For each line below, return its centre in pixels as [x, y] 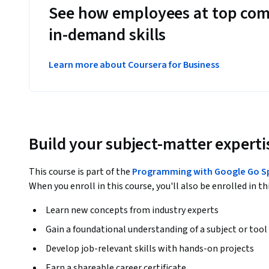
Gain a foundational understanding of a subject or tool [156, 229]
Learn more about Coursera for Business [134, 65]
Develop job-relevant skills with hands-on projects [150, 248]
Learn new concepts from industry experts [132, 210]
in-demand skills [107, 35]
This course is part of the [80, 171]
